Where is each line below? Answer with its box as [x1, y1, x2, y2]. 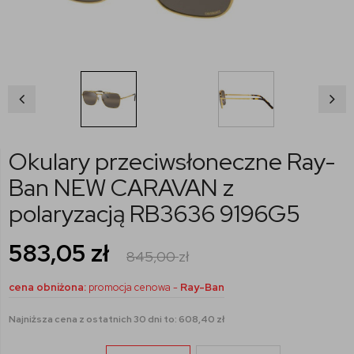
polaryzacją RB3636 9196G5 [9, 198, 300, 230]
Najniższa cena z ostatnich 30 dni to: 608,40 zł [9, 313, 224, 326]
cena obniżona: [9, 281, 86, 295]
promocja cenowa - [88, 281, 180, 295]
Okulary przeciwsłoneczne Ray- [9, 145, 335, 178]
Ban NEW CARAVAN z [9, 171, 234, 204]
